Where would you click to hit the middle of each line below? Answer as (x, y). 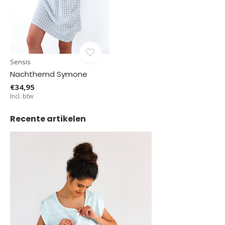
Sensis (20, 62)
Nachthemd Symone (49, 74)
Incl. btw (22, 96)
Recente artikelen (48, 119)
